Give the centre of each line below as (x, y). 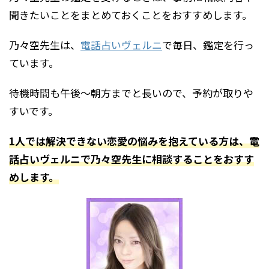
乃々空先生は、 (45, 44)
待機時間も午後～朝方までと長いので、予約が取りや (131, 92)
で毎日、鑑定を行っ (208, 44)
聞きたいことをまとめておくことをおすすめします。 (131, 14)
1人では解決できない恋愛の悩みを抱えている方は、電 (134, 141)
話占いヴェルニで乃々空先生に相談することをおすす (131, 159)
